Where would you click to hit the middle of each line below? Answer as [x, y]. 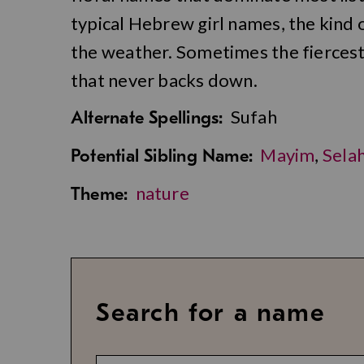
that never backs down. [164, 80]
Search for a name [211, 313]
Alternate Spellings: [147, 118]
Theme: [100, 195]
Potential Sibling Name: [162, 156]
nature [162, 193]
